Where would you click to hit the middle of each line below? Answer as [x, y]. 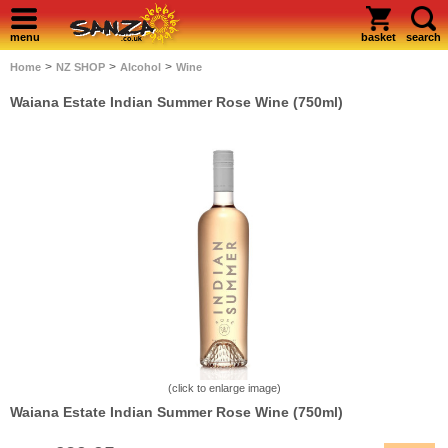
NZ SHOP [80, 67]
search [423, 37]
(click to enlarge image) [224, 387]
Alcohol [140, 67]
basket [378, 37]
